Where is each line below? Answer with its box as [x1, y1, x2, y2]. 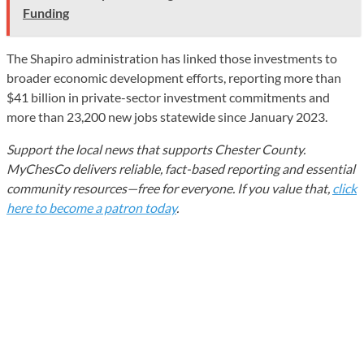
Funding [23, 4, 69, 20]
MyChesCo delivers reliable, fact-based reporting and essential [6, 160, 355, 176]
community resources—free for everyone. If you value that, [6, 180, 332, 196]
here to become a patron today [6, 199, 176, 215]
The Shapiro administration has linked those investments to [6, 50, 337, 66]
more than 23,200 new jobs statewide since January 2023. [6, 108, 327, 124]
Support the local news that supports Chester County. [6, 141, 305, 157]
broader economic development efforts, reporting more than [6, 69, 341, 85]
